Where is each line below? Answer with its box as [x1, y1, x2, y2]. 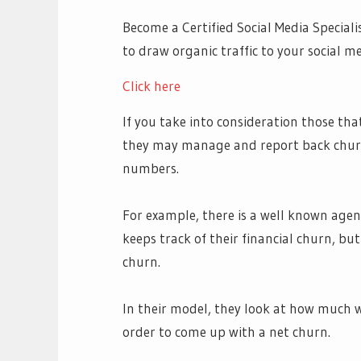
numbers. [122, 159, 179, 176]
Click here [122, 77, 180, 94]
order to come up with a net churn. [122, 322, 336, 340]
